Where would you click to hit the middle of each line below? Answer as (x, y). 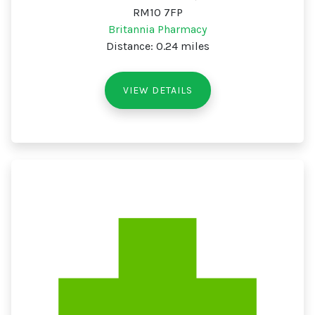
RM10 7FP (157, 12)
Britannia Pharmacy (157, 29)
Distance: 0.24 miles (157, 46)
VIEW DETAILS (157, 90)
